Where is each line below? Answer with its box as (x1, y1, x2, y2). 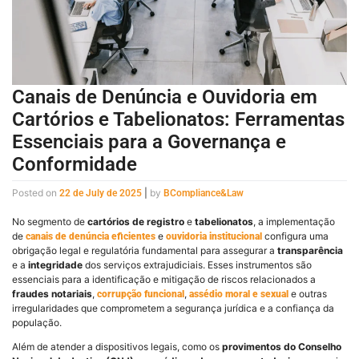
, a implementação (253, 215, 335, 228)
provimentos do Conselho (222, 340, 341, 353)
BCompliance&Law (163, 187, 244, 199)
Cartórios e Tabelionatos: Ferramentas (12, 107, 345, 131)
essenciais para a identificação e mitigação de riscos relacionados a (12, 272, 316, 285)
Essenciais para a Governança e (12, 130, 286, 153)
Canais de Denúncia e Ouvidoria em (12, 85, 317, 108)
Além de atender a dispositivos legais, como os (12, 340, 222, 353)
